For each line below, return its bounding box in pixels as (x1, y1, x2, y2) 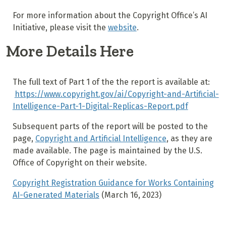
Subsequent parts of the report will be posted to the (12, 122, 208, 132)
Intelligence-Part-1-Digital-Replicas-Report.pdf (12, 101, 188, 111)
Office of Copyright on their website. (12, 158, 147, 168)
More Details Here (6, 41, 134, 61)
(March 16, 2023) (99, 190, 161, 200)
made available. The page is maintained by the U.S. (12, 146, 202, 156)
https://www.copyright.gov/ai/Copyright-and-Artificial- (14, 89, 219, 99)
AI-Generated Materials (12, 190, 99, 200)
